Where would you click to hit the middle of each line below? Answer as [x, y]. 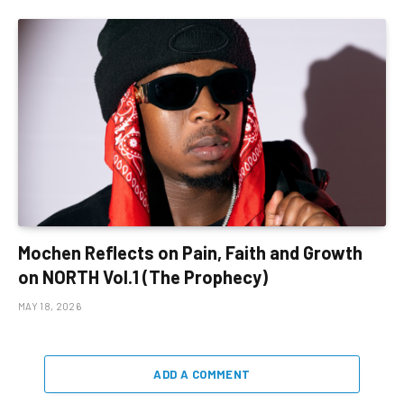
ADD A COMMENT [202, 374]
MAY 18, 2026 [50, 306]
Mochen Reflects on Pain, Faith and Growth [190, 252]
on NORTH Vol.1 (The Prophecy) [143, 276]
